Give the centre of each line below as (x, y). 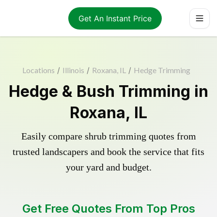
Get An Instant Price (115, 18)
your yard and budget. (108, 167)
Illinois (73, 70)
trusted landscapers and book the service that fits (108, 152)
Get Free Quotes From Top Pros (108, 209)
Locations (38, 70)
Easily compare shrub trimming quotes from (108, 136)
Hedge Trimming (162, 70)
